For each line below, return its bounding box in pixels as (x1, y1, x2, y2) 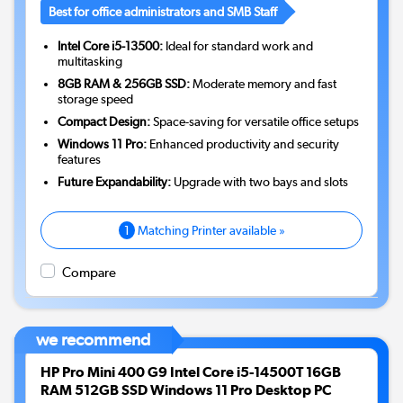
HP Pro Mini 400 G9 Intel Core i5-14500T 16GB (40, 363, 341, 381)
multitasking (58, 53, 123, 68)
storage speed (58, 91, 134, 106)
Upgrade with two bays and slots (171, 174, 349, 189)
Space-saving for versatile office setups (150, 113, 360, 129)
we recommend (36, 328, 150, 350)
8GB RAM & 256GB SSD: (58, 76, 191, 91)
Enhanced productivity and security (147, 136, 340, 151)
